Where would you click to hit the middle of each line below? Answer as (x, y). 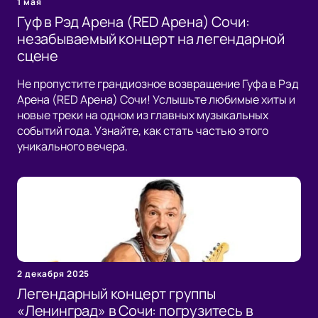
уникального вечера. (72, 147)
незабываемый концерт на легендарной (151, 39)
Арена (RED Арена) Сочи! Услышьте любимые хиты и (156, 100)
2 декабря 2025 (54, 274)
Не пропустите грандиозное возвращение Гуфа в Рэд (158, 84)
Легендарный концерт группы (116, 294)
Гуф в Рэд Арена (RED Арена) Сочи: (133, 22)
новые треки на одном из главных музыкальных (143, 115)
